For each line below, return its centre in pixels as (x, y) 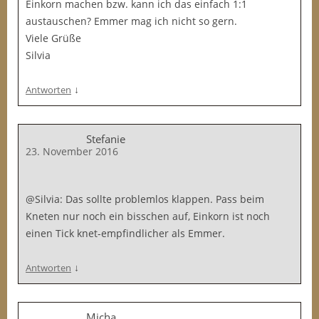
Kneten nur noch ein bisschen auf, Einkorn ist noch (148, 216)
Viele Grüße (53, 38)
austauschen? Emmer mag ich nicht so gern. (131, 21)
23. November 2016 (72, 151)
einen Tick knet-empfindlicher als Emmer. (125, 233)
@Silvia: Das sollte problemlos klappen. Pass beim (145, 199)
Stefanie (106, 139)
